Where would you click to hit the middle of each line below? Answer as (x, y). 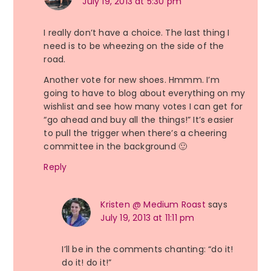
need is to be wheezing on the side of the (134, 46)
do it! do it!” (87, 263)
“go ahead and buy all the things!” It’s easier (139, 120)
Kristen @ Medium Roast (153, 205)
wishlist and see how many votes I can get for (143, 107)
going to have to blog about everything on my (145, 93)
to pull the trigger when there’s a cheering (135, 133)
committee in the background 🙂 (116, 147)
